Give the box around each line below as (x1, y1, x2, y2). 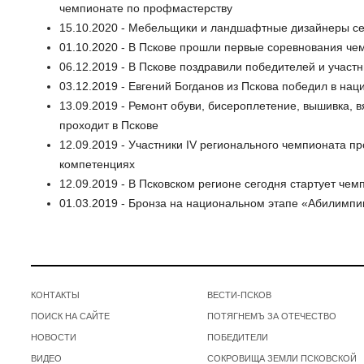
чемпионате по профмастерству (59, 2, 232, 15)
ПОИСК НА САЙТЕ (31, 310, 110, 321)
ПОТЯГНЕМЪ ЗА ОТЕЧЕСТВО (206, 310, 336, 321)
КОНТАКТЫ (31, 289, 80, 300)
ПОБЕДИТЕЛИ (206, 331, 268, 342)
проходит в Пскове (59, 119, 158, 132)
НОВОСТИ (31, 331, 76, 342)
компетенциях (59, 158, 135, 171)
